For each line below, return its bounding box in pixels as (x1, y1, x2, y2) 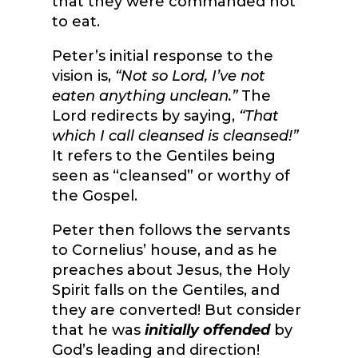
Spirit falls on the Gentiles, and (51, 281, 280, 300)
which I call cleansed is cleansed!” (51, 127, 298, 145)
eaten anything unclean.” (51, 87, 237, 105)
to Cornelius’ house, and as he (51, 241, 277, 260)
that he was (51, 321, 145, 340)
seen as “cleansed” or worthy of (51, 167, 290, 185)
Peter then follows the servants (51, 221, 290, 240)
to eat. (51, 13, 104, 31)
